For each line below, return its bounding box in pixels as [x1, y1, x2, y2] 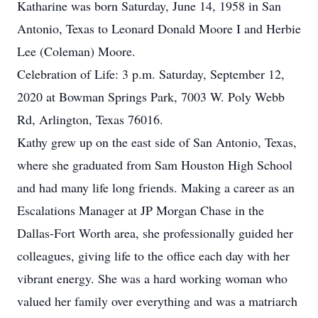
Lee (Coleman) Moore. [17, 43, 136, 60]
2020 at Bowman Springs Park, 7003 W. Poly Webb [17, 88, 285, 105]
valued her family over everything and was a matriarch [17, 292, 297, 309]
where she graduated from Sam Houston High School [17, 156, 292, 173]
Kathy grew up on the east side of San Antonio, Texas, [17, 133, 297, 150]
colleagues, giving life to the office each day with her [17, 247, 290, 264]
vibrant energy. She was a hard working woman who [17, 270, 287, 287]
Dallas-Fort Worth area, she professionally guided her [17, 224, 293, 241]
